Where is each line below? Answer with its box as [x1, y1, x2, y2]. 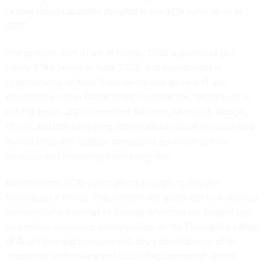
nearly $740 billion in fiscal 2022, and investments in [6, 61, 222, 74]
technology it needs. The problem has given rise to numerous [6, 190, 258, 204]
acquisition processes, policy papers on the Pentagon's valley [6, 220, 257, 233]
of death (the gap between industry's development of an [6, 235, 236, 248]
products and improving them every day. [6, 149, 171, 163]
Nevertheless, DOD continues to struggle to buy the [6, 176, 219, 189]
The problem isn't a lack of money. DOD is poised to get [6, 46, 234, 60]
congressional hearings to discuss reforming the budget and [6, 205, 252, 219]
